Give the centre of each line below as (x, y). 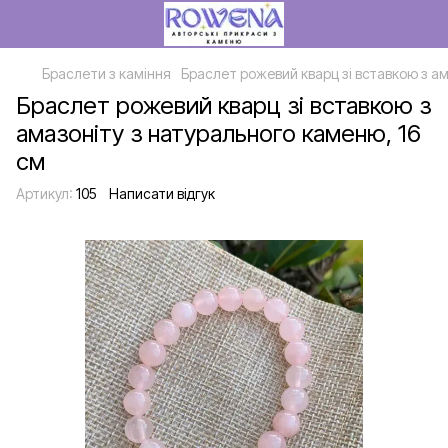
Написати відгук (162, 193)
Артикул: (44, 193)
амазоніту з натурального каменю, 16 (218, 133)
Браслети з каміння (106, 73)
